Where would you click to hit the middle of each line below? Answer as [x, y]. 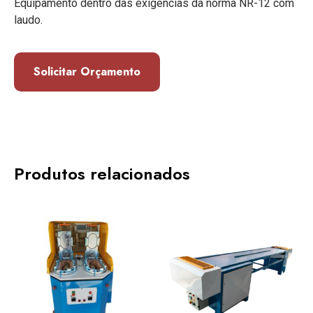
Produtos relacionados [102, 174]
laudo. [28, 20]
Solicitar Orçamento [87, 72]
